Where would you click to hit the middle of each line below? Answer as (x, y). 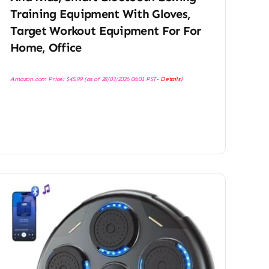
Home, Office (46, 48)
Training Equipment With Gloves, (101, 14)
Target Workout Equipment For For (106, 31)
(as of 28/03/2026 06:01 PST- (121, 79)
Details (170, 79)
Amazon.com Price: (38, 79)
